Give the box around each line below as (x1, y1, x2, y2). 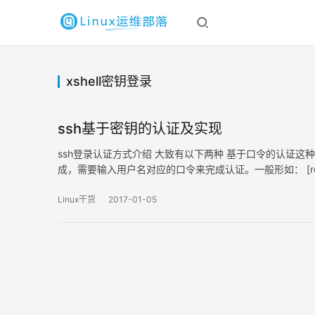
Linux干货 (58, 194, 96, 205)
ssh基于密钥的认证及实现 (58, 120, 222, 137)
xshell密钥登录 (66, 74, 152, 89)
